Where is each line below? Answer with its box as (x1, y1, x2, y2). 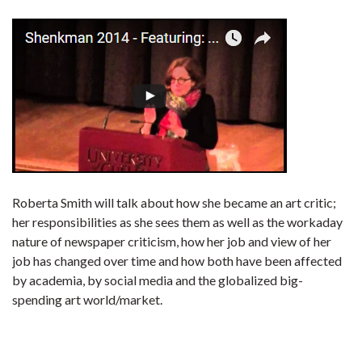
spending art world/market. (12, 292, 162, 307)
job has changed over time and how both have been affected (12, 253, 342, 268)
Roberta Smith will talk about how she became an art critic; (12, 195, 336, 210)
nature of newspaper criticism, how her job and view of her (12, 234, 331, 249)
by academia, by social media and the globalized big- (12, 272, 303, 288)
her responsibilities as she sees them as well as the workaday (12, 214, 343, 229)
